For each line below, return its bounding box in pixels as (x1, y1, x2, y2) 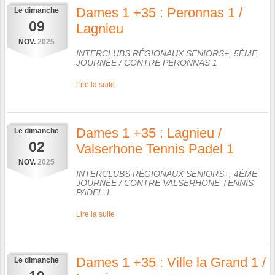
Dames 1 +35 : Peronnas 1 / (76, 4, 242, 20)
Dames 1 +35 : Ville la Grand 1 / (76, 254, 266, 270)
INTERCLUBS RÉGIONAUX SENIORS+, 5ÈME (76, 48, 257, 58)
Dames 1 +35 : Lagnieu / (76, 125, 222, 141)
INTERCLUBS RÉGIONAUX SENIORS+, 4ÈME (76, 168, 257, 179)
